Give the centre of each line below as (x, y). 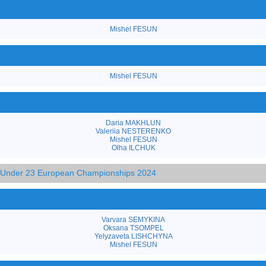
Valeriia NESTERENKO (133, 131)
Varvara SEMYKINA (133, 219)
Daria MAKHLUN (133, 123)
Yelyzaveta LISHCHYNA (133, 236)
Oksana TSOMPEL (133, 228)
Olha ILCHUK (133, 148)
